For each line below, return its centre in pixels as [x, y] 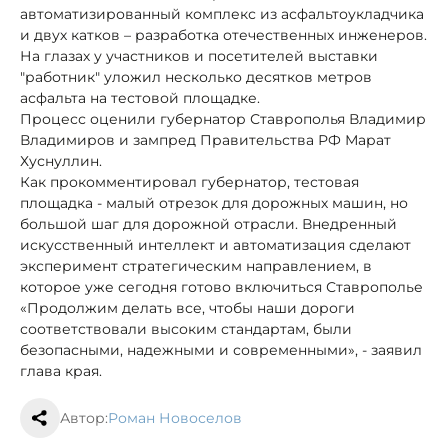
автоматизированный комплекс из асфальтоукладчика [222, 13]
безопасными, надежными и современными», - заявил [221, 349]
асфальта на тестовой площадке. [140, 97]
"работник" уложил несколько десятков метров [196, 76]
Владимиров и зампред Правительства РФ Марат [205, 139]
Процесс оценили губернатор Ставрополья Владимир [223, 118]
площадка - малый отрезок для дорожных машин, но [214, 202]
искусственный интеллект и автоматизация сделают [215, 244]
